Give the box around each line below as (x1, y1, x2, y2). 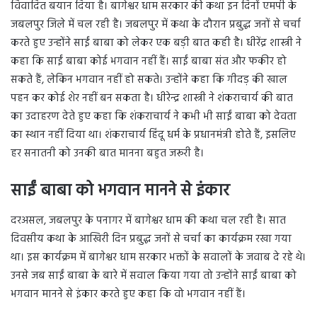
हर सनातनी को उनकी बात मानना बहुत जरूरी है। (11, 145, 204, 163)
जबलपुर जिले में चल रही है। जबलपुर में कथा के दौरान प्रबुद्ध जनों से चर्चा (11, 16, 301, 34)
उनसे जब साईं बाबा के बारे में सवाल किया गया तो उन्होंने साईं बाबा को (11, 267, 296, 284)
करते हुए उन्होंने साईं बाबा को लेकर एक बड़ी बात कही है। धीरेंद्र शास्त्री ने (11, 35, 301, 52)
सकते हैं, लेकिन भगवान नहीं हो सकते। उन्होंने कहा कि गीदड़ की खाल (11, 71, 287, 89)
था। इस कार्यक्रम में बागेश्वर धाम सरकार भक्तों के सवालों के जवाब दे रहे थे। (11, 248, 306, 266)
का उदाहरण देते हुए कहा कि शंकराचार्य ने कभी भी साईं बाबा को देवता (11, 108, 296, 126)
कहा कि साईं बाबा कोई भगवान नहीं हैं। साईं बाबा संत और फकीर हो (11, 53, 287, 71)
